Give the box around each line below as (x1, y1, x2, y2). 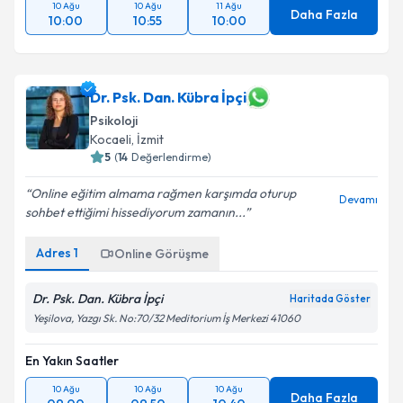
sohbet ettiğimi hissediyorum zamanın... (25, 204, 245, 220)
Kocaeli (90, 131, 131, 148)
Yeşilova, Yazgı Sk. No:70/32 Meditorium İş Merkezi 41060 (32, 311, 300, 325)
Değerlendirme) (131, 150, 211, 164)
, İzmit (131, 131, 164, 148)
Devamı (339, 193, 378, 206)
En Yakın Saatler (25, 353, 119, 369)
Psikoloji (90, 112, 138, 129)
